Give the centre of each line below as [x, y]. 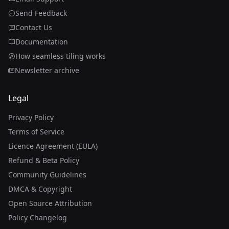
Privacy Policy [31, 118]
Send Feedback [41, 13]
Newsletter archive [47, 71]
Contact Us [34, 28]
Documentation [42, 42]
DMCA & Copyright [40, 189]
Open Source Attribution [50, 203]
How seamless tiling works [61, 56]
